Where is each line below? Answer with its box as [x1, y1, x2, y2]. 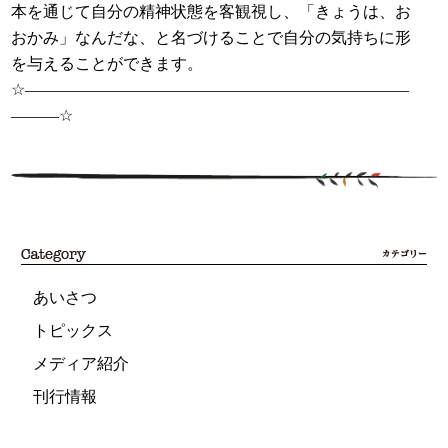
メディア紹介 [33, 354, 130, 372]
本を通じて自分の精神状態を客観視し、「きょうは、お [11, 2, 412, 20]
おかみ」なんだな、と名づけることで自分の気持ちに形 [11, 28, 412, 46]
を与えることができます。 [11, 54, 204, 72]
